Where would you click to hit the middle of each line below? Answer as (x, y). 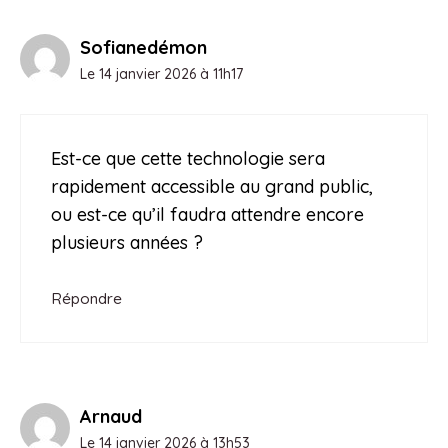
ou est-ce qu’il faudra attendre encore (207, 214)
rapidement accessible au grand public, (212, 186)
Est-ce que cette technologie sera (188, 158)
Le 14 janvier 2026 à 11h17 (161, 73)
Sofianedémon (143, 47)
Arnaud (111, 416)
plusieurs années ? (127, 242)
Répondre (86, 298)
